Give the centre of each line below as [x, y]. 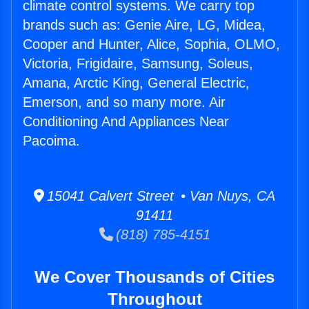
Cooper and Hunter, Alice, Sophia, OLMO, [151, 44]
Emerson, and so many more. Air [124, 102]
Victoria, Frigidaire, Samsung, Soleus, [138, 64]
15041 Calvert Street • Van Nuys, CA [160, 196]
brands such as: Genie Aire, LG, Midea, [144, 25]
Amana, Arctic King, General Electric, [136, 83]
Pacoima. [51, 141]
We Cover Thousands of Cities [154, 277]
